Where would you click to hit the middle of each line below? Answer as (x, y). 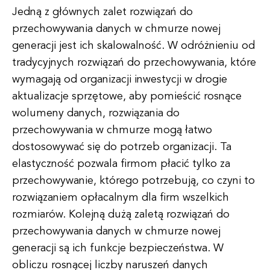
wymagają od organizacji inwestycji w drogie (120, 80)
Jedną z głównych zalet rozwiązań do (102, 12)
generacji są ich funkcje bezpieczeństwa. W (118, 248)
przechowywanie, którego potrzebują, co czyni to (133, 181)
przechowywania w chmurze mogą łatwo (112, 130)
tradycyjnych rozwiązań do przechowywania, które (134, 63)
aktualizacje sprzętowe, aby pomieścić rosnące (127, 96)
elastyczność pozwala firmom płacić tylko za (121, 164)
